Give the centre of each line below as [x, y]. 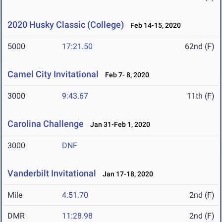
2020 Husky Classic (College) [66, 25]
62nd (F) [200, 47]
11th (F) [201, 96]
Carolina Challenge [46, 124]
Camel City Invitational [53, 74]
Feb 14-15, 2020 [153, 26]
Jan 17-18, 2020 [126, 174]
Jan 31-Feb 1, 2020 [118, 125]
